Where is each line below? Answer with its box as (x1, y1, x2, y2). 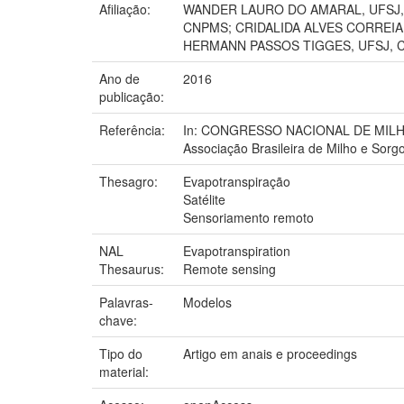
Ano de (99, 69, 140, 87)
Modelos (183, 292, 232, 311)
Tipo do (99, 344, 142, 363)
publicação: (99, 87, 168, 106)
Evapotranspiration (183, 241, 290, 260)
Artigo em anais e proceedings (183, 344, 357, 363)
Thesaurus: (99, 259, 168, 278)
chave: (99, 310, 141, 329)
